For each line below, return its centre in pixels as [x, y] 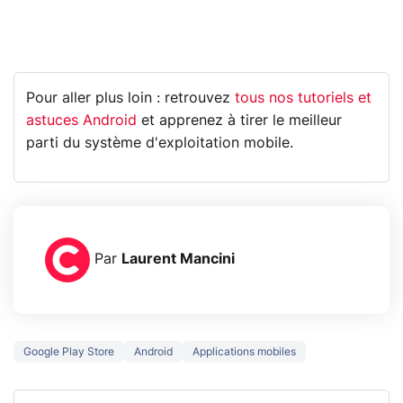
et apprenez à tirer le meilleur [240, 121]
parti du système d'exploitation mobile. [160, 143]
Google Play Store [69, 351]
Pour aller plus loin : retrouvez [131, 99]
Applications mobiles [244, 351]
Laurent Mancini [178, 260]
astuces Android [82, 121]
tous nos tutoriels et [304, 99]
